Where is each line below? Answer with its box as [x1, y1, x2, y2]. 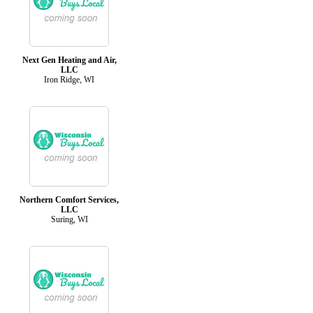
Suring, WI [50, 214, 88, 224]
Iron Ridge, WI [44, 74, 94, 85]
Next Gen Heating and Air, [22, 54, 117, 65]
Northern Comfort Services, [20, 194, 119, 205]
